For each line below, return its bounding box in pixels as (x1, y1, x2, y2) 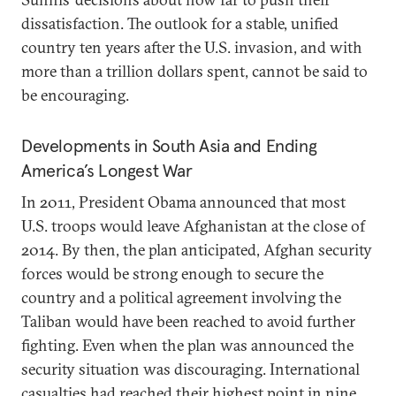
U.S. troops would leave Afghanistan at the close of (21, 216, 365, 236)
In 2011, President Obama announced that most (21, 192, 346, 212)
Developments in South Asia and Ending (21, 134, 317, 157)
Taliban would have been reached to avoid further (21, 311, 355, 331)
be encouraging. (21, 85, 129, 105)
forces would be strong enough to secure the (21, 263, 324, 284)
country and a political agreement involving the (21, 287, 341, 308)
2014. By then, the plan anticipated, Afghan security (21, 240, 372, 260)
